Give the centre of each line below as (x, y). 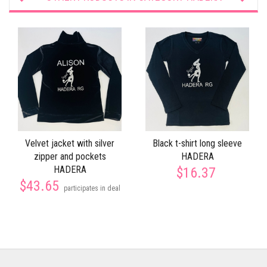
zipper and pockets (70, 156)
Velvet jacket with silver (70, 143)
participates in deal (92, 188)
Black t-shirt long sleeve (197, 143)
